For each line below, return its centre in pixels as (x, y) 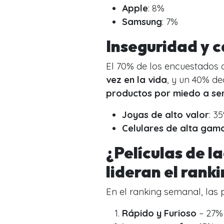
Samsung (142, 21)
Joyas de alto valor (165, 114)
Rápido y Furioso (159, 213)
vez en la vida (136, 79)
